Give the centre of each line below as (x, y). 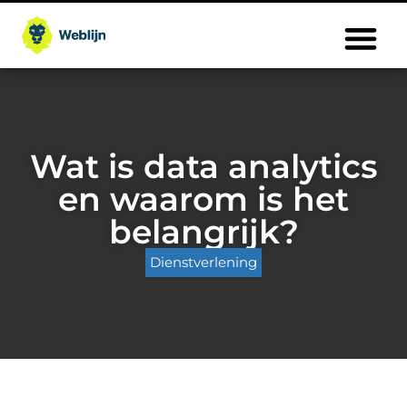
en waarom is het (203, 199)
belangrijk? (203, 232)
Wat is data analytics (203, 166)
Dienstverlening (203, 262)
